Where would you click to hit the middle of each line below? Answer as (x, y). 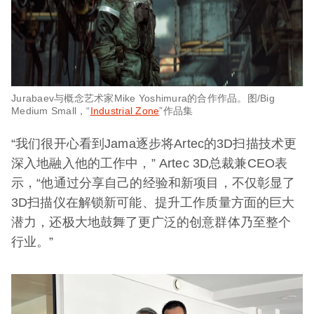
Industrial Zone (125, 110)
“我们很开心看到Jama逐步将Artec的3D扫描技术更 (154, 143)
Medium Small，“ (51, 110)
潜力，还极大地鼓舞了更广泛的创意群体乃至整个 (151, 222)
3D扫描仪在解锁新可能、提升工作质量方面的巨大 (153, 202)
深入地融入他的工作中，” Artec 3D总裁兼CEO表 (150, 163)
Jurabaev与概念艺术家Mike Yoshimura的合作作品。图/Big (143, 98)
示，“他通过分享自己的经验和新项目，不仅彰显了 (153, 183)
